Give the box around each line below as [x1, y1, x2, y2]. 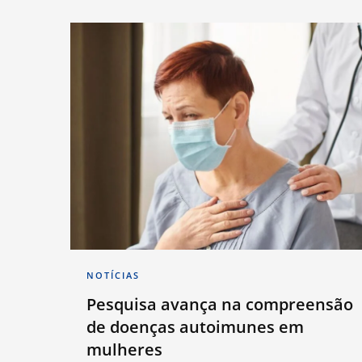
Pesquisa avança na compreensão [86, 293, 353, 316]
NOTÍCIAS [86, 269, 140, 282]
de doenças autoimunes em [86, 316, 304, 339]
